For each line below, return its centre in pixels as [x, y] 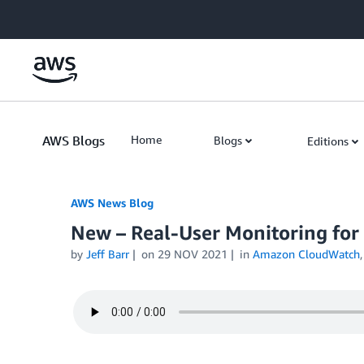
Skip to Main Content [61, 16]
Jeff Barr [108, 254]
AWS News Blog [112, 203]
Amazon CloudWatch [306, 254]
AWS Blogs [74, 141]
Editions [328, 141]
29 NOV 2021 [192, 254]
